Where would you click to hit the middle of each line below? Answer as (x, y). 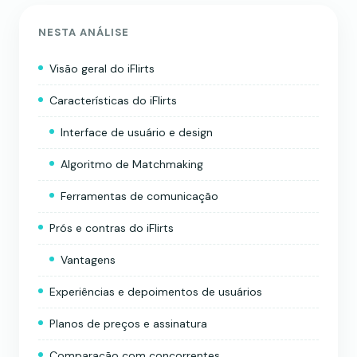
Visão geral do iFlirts (102, 68)
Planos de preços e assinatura (128, 323)
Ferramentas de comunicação (139, 196)
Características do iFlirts (113, 100)
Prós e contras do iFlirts (112, 228)
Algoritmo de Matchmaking (132, 164)
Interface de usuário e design (137, 132)
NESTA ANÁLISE (84, 32)
